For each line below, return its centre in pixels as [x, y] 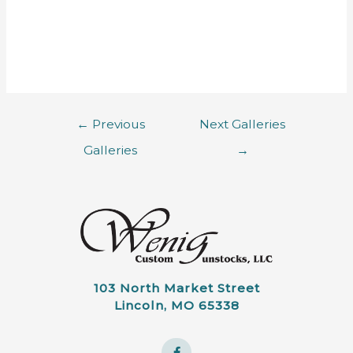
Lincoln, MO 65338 [176, 305]
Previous [117, 124]
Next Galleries [243, 124]
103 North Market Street [176, 288]
